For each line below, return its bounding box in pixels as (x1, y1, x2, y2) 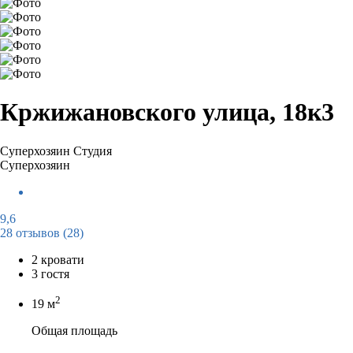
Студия (73, 143, 112, 158)
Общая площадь (32, 324, 117, 338)
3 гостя (32, 266, 69, 281)
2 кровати (32, 252, 84, 266)
